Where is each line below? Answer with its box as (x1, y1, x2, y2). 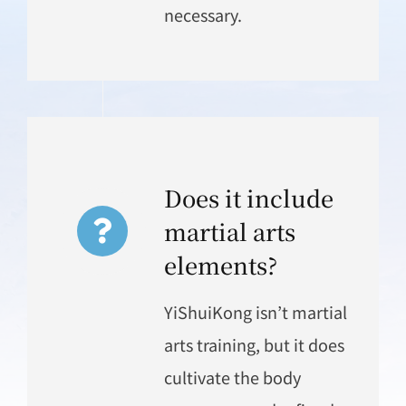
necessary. (163, 2, 242, 26)
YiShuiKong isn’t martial (163, 299, 347, 324)
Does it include (163, 180, 333, 214)
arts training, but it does (163, 332, 344, 356)
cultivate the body (163, 364, 301, 389)
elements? (163, 247, 277, 281)
